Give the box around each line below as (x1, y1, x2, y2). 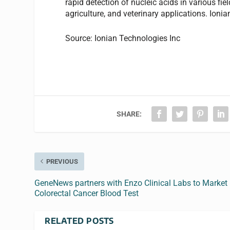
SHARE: (117, 109, 142, 118)
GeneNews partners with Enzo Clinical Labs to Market (34, 178, 228, 188)
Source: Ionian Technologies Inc (65, 33, 181, 43)
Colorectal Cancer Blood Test (34, 188, 139, 198)
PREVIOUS (46, 157, 79, 165)
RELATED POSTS (45, 215, 114, 226)
